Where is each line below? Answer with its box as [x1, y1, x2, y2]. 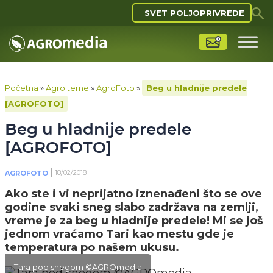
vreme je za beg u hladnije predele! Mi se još [5, 214, 263, 227]
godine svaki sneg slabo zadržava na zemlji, [5, 200, 258, 214]
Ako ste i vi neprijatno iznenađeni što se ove [5, 187, 262, 200]
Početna [5, 83, 38, 93]
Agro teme [46, 83, 89, 93]
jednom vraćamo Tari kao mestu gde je [5, 227, 234, 241]
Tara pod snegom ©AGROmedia [14, 262, 142, 272]
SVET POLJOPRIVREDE [144, 8, 244, 18]
